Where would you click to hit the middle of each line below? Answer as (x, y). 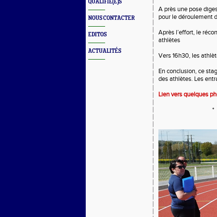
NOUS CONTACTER (111, 18)
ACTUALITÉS (105, 51)
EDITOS (97, 35)
